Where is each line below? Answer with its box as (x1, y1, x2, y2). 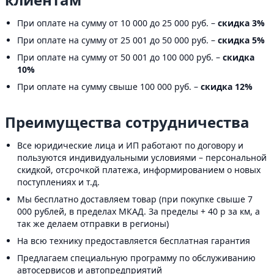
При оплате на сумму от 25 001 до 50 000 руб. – (17, 34, 218, 46)
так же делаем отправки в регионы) (17, 218, 169, 229)
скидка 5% (218, 34, 265, 46)
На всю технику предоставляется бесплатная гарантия (17, 235, 250, 246)
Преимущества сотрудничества (5, 112, 250, 132)
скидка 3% (218, 17, 265, 29)
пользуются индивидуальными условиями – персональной (17, 152, 267, 163)
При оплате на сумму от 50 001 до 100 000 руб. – (17, 51, 223, 63)
